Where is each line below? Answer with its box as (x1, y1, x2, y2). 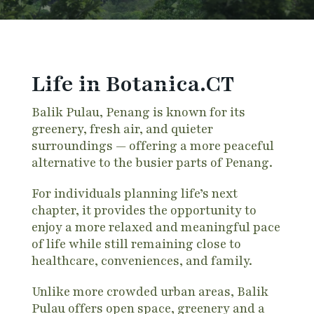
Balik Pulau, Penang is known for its (31, 103, 245, 121)
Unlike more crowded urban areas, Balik (31, 282, 268, 300)
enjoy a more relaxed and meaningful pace (31, 218, 280, 235)
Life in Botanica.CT (31, 69, 234, 99)
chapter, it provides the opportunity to (31, 201, 257, 219)
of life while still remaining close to (31, 235, 241, 252)
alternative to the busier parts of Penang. (31, 153, 273, 171)
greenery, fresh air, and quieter (31, 120, 213, 137)
